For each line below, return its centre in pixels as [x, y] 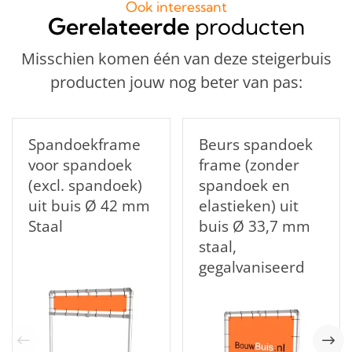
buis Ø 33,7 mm [254, 226]
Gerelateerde [118, 26]
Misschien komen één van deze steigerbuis [176, 59]
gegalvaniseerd [251, 267]
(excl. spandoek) [85, 185]
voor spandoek [80, 165]
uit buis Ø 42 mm [89, 205]
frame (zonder [249, 165]
